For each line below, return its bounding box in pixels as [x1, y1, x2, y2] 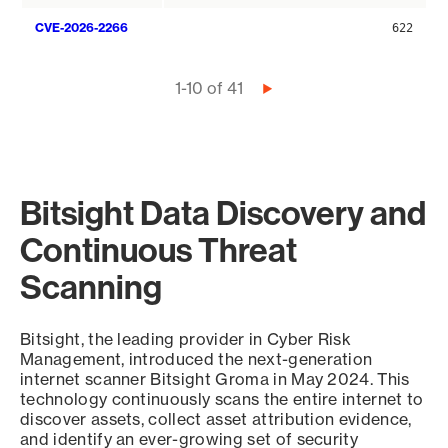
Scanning [20, 265, 162, 309]
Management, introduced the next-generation [20, 349, 373, 370]
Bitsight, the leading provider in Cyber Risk [20, 329, 352, 350]
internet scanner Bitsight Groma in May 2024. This [20, 369, 410, 390]
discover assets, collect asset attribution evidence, [20, 409, 412, 430]
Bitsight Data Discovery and [20, 191, 426, 235]
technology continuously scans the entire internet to [20, 389, 424, 410]
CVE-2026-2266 [35, 20, 128, 36]
